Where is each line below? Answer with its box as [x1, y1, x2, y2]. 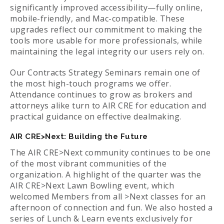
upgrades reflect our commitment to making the [10, 24, 202, 35]
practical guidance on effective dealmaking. [10, 111, 181, 122]
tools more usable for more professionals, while [10, 35, 202, 46]
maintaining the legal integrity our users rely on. [10, 46, 204, 57]
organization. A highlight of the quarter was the [10, 169, 201, 180]
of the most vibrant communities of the [10, 158, 166, 169]
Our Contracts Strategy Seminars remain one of [10, 67, 200, 78]
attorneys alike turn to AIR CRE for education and [10, 100, 206, 111]
